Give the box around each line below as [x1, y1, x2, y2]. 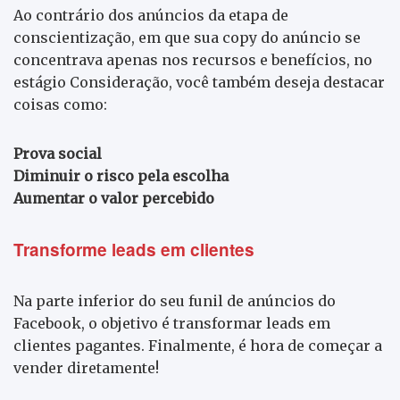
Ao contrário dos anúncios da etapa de [13, 5, 288, 24]
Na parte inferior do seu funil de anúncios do [13, 291, 336, 310]
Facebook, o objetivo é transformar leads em [13, 313, 330, 332]
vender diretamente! [13, 358, 159, 377]
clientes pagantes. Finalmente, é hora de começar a [13, 336, 382, 354]
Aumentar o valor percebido [13, 188, 214, 207]
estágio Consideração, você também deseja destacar [13, 72, 385, 91]
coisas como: [13, 95, 107, 113]
